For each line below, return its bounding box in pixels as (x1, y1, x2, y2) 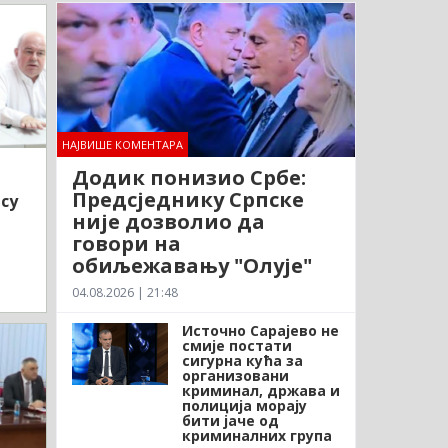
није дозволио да (71, 207, 265, 235)
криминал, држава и (181, 380, 340, 400)
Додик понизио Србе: (71, 163, 306, 191)
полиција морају (181, 395, 307, 415)
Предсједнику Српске (71, 185, 304, 213)
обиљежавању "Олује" (71, 251, 312, 279)
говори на (71, 229, 181, 257)
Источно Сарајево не (181, 320, 339, 340)
